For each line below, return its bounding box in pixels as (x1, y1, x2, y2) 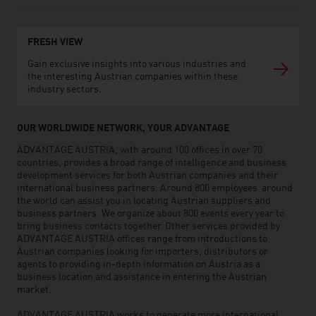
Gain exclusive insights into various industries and (28, 59, 246, 70)
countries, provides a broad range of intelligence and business (17, 158, 286, 169)
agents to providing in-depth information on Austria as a (17, 260, 260, 270)
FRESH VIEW (28, 37, 83, 48)
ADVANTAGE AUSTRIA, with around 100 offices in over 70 (17, 145, 262, 156)
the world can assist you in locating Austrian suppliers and (17, 196, 271, 207)
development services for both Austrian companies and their (17, 171, 278, 181)
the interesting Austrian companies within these (28, 72, 238, 83)
